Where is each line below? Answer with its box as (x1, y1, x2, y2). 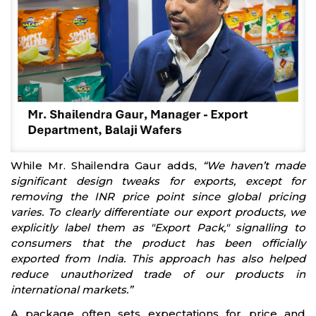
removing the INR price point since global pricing (11, 190, 305, 204)
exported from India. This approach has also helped (11, 252, 305, 266)
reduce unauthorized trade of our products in (11, 267, 305, 281)
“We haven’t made (202, 159, 305, 173)
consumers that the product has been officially (11, 236, 305, 250)
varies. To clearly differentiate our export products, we (11, 205, 305, 219)
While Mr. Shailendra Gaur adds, (11, 159, 202, 173)
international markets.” (11, 283, 133, 297)
